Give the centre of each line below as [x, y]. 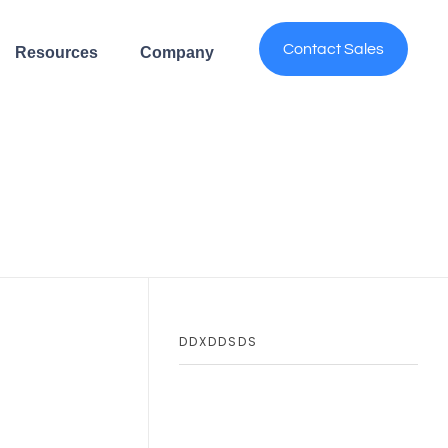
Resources [57, 52]
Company [177, 52]
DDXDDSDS [218, 341]
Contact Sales [334, 49]
